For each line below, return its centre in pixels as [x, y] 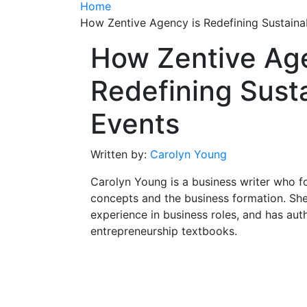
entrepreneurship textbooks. [164, 231]
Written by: [120, 154]
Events [135, 123]
